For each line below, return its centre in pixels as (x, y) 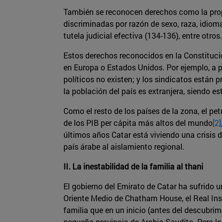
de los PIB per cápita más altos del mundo (138, 123)
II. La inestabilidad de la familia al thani (133, 166)
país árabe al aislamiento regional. (124, 147)
